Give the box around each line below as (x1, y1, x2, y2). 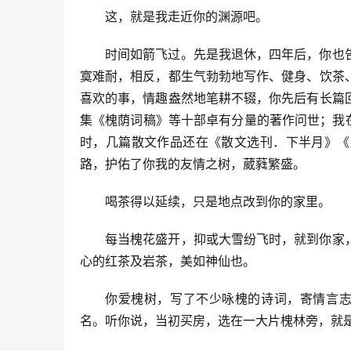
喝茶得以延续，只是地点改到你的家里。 (105, 194, 331, 210)
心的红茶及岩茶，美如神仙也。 (80, 253, 255, 270)
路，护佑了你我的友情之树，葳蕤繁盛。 (80, 156, 306, 172)
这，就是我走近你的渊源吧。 (105, 9, 268, 25)
